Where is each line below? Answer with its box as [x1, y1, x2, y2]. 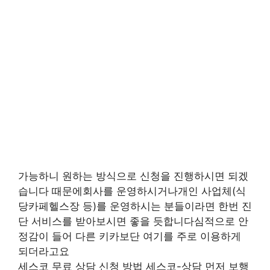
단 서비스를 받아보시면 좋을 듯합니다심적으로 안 [18, 215, 248, 227]
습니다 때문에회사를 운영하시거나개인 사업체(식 [18, 185, 246, 197]
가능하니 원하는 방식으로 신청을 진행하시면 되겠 [18, 170, 248, 182]
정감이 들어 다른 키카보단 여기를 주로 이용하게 [18, 230, 241, 242]
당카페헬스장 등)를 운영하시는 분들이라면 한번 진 [18, 200, 252, 212]
